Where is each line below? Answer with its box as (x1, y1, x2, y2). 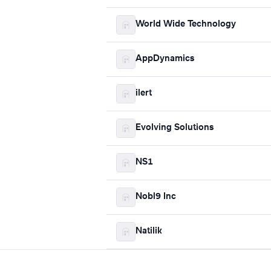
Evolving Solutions (135, 123, 214, 132)
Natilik (135, 227, 162, 236)
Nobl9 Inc (135, 192, 176, 201)
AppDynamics (135, 54, 194, 64)
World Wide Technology (135, 20, 236, 29)
